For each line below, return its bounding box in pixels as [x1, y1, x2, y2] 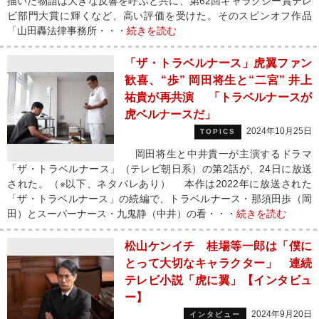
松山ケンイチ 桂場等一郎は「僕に [125, 240, 312, 252]
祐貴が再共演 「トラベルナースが [125, 91, 312, 103]
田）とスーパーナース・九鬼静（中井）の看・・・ [7, 208, 236, 219]
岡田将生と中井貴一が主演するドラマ [125, 148, 312, 159]
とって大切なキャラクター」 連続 [125, 257, 312, 269]
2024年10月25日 [246, 126, 312, 136]
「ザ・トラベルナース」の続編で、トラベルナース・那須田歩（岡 [7, 193, 312, 204]
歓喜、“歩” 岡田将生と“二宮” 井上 [125, 74, 312, 86]
